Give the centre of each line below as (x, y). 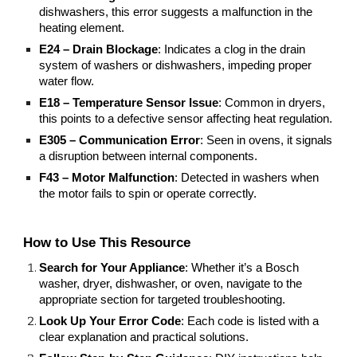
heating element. (82, 27)
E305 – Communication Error (120, 140)
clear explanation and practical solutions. (144, 337)
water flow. (67, 81)
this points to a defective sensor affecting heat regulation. (186, 118)
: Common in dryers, (272, 102)
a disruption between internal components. (149, 156)
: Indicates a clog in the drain (232, 49)
